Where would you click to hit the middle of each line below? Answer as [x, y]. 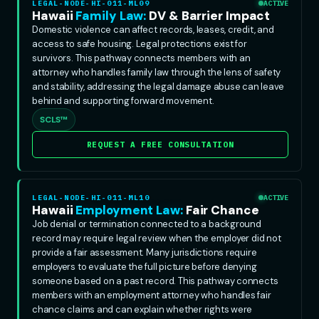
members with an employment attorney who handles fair [152, 295]
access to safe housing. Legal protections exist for [140, 43]
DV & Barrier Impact [210, 15]
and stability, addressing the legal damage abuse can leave [158, 86]
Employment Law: [131, 210]
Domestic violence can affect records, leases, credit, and [153, 29]
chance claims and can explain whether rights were [142, 309]
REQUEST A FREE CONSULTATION [160, 144]
